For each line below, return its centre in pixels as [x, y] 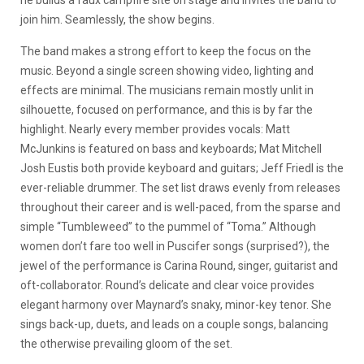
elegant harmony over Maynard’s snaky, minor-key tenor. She [176, 305]
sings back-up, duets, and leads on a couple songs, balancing [174, 324]
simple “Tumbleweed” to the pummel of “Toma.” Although [168, 227]
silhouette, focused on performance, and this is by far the [167, 110]
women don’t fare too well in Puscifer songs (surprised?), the [175, 246]
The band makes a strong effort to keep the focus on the [166, 51]
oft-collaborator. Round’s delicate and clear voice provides [167, 285]
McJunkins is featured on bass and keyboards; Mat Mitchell [171, 149]
